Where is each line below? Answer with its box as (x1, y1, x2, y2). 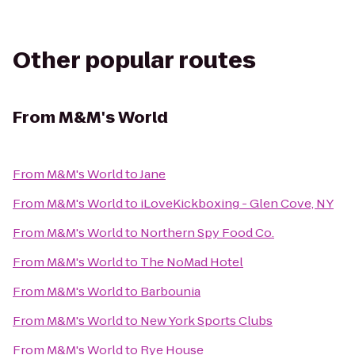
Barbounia (140, 283, 200, 300)
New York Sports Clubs (140, 312, 273, 329)
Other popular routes (13, 45, 256, 76)
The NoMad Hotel (140, 254, 243, 270)
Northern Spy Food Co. (140, 224, 274, 241)
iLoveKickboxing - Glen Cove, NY (140, 195, 334, 212)
